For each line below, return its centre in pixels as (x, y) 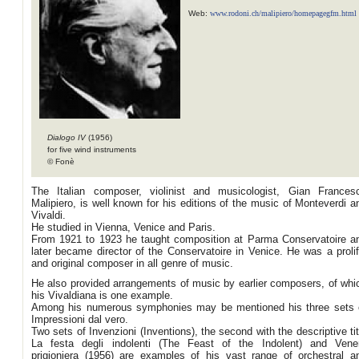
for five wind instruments (92, 149)
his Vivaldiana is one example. (102, 295)
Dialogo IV (68, 137)
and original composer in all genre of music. (132, 263)
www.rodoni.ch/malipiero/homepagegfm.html (283, 13)
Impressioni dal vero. (80, 319)
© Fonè (61, 161)
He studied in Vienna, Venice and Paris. (123, 227)
